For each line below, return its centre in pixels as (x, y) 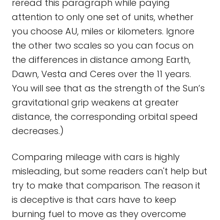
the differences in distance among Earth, (101, 60)
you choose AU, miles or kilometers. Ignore (103, 31)
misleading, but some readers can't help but (110, 171)
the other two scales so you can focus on (103, 45)
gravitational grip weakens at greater (95, 102)
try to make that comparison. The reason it (106, 185)
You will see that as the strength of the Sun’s (108, 88)
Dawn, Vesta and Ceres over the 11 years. (101, 74)
